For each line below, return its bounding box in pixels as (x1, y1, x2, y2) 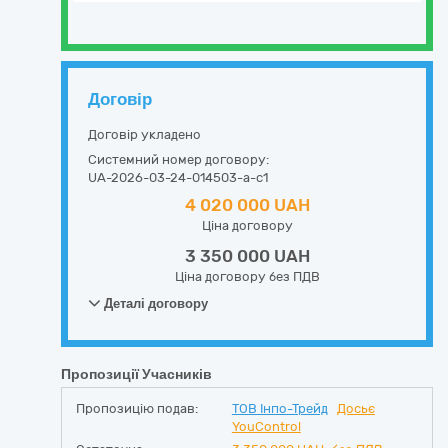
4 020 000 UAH (184, 195, 310, 215)
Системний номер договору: (88, 152, 269, 167)
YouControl (231, 419, 301, 434)
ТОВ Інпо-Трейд (231, 401, 328, 416)
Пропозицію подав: (76, 401, 198, 416)
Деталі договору (101, 296, 208, 311)
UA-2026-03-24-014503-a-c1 (88, 170, 268, 185)
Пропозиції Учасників (61, 366, 212, 383)
